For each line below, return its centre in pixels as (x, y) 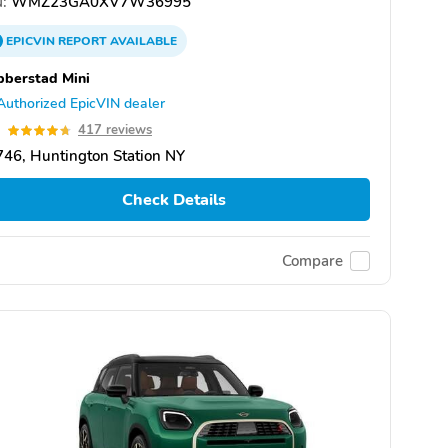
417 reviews (115, 130)
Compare (312, 260)
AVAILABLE (142, 41)
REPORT (82, 41)
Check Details (173, 199)
